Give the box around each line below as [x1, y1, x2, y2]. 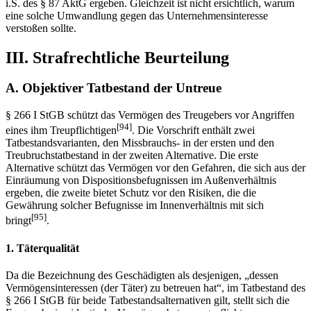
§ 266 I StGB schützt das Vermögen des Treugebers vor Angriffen [6, 109, 294, 121]
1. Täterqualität [6, 242, 79, 255]
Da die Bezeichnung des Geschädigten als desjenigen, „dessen [6, 269, 278, 282]
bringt [6, 215, 31, 227]
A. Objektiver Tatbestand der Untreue [6, 81, 221, 96]
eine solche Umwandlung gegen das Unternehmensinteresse [6, 9, 268, 22]
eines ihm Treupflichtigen [6, 124, 117, 137]
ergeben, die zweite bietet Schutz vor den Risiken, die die [6, 187, 256, 199]
